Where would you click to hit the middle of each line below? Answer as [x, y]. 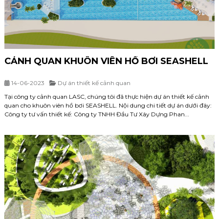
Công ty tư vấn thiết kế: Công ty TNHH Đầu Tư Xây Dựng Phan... [97, 114]
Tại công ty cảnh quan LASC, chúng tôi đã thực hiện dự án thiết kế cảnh [107, 97]
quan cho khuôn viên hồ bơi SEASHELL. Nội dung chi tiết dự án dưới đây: [108, 106]
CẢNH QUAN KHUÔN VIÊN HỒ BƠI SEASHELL [106, 61]
